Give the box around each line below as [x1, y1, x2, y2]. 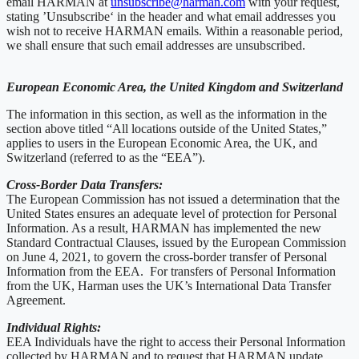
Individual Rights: [6, 320, 101, 334]
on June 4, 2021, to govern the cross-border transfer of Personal [6, 249, 327, 264]
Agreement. [6, 292, 66, 307]
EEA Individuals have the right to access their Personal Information [6, 334, 345, 349]
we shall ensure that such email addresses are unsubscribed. [6, 38, 309, 52]
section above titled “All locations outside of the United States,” [6, 121, 327, 135]
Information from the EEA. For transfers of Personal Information [6, 264, 336, 278]
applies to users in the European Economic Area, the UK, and [6, 135, 317, 150]
